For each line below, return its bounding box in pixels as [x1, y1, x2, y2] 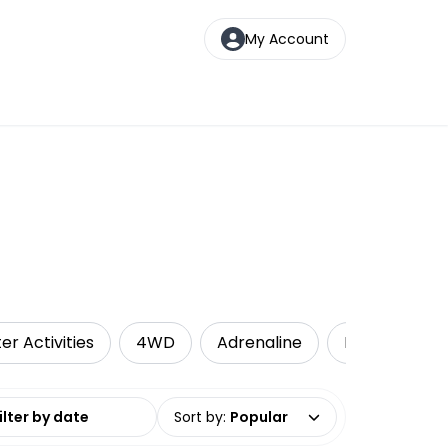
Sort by [174, 407, 223, 427]
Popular [230, 407, 288, 427]
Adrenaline [217, 331, 302, 354]
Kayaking [344, 331, 415, 354]
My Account [245, 28, 329, 49]
